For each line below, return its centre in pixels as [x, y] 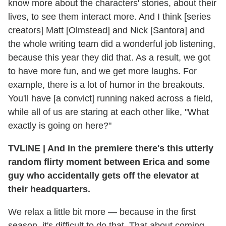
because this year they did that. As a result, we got [109, 57]
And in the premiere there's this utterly [129, 148]
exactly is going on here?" [60, 125]
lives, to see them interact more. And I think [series [109, 16]
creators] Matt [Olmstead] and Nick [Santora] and [106, 30]
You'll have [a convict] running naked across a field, [110, 98]
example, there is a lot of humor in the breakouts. [106, 84]
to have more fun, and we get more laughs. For [102, 71]
